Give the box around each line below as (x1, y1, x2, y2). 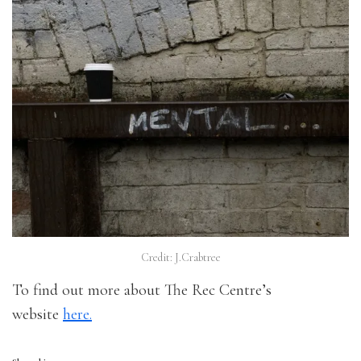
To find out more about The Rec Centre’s (12, 280, 272, 301)
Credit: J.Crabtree (140, 251, 221, 265)
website (12, 305, 63, 325)
